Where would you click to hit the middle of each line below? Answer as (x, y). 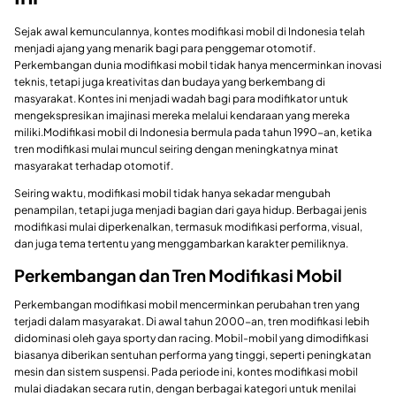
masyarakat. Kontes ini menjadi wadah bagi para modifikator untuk (181, 98)
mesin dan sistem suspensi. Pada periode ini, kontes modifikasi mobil (186, 372)
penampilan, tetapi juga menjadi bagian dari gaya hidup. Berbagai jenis (190, 209)
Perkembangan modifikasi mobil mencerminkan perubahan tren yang (187, 305)
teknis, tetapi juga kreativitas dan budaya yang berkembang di (170, 81)
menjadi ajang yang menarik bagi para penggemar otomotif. (165, 48)
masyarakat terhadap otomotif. (94, 165)
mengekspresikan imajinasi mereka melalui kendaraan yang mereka (182, 115)
